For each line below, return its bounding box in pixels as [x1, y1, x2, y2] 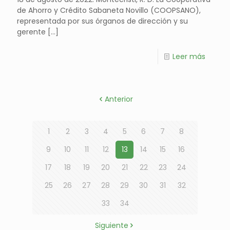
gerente [17, 26, 46, 37]
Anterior [104, 93, 133, 104]
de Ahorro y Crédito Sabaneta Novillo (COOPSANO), [17, 5, 201, 15]
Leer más [172, 51, 205, 62]
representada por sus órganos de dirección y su [17, 15, 188, 26]
